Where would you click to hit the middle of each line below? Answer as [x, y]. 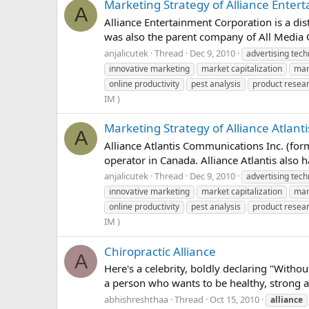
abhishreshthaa [136, 300]
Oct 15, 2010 [235, 300]
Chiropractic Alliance [160, 251]
